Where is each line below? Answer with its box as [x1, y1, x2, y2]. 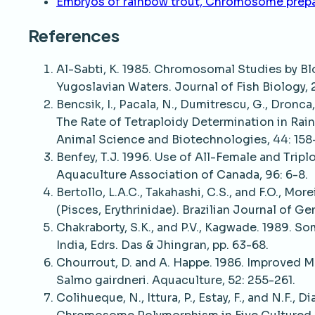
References [28, 25, 120, 46]
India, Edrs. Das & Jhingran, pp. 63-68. [56, 238, 269, 253]
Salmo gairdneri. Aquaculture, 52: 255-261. [56, 273, 295, 288]
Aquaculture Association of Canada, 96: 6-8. [56, 167, 308, 183]
